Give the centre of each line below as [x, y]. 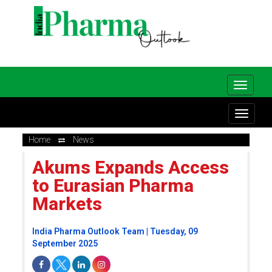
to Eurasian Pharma [113, 185]
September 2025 [65, 243]
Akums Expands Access [130, 167]
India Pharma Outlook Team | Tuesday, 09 [115, 231]
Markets [67, 204]
